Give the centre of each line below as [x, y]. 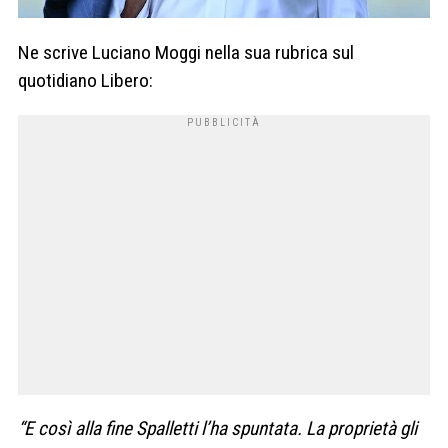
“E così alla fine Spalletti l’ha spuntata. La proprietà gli [217, 429]
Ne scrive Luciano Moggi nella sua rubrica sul [186, 53]
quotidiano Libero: [85, 81]
